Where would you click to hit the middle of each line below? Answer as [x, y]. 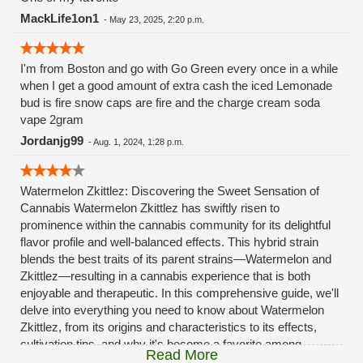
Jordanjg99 [52, 141]
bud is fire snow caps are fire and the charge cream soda [170, 102]
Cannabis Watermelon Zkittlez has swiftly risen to [150, 208]
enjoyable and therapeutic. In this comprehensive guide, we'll [179, 293]
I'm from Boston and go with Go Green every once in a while [179, 68]
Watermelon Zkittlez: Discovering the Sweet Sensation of [170, 191]
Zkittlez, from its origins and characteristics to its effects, [169, 327]
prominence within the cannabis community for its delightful [175, 225]
